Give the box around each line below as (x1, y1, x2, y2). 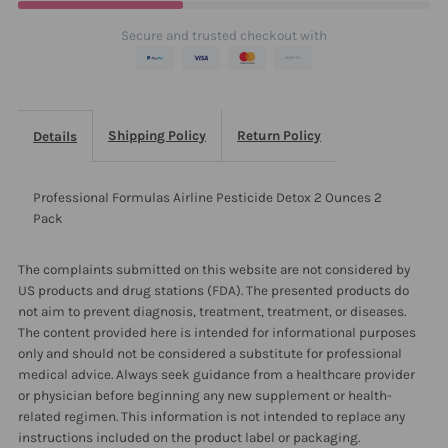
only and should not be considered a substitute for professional (18, 345, 403, 361)
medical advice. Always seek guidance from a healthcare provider (18, 366, 416, 382)
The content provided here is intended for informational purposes (18, 324, 417, 340)
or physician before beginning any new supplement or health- (18, 387, 393, 403)
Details (33, 128, 78, 144)
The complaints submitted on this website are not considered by (18, 261, 411, 277)
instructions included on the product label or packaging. (18, 429, 361, 445)
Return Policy (237, 127, 322, 143)
